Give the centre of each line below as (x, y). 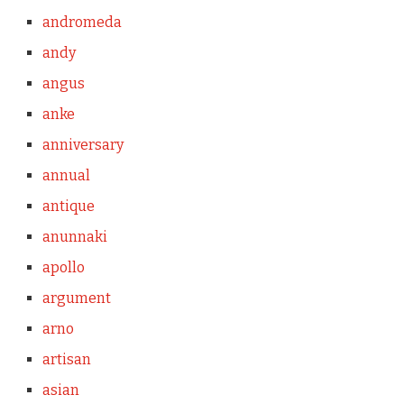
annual (66, 175)
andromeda (82, 22)
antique (68, 206)
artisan (66, 359)
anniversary (83, 145)
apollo (63, 267)
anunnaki (74, 237)
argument (76, 298)
